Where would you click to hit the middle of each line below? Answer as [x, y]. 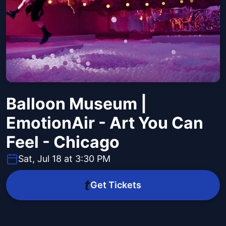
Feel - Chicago [63, 142]
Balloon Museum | [76, 104]
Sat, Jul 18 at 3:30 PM [64, 159]
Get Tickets [116, 185]
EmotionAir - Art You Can [105, 123]
